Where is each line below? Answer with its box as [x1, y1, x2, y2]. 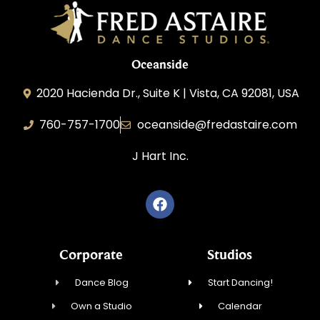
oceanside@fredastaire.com [136, 116, 297, 134]
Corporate [59, 246, 123, 262]
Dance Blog [74, 275, 129, 289]
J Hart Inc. [131, 148, 189, 165]
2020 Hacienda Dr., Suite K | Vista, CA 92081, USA [36, 85, 300, 102]
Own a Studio [71, 299, 133, 313]
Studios [206, 246, 252, 262]
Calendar [218, 299, 263, 313]
